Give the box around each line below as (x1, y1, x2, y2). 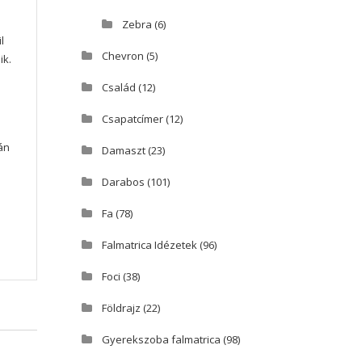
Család (102, 80, 136, 95)
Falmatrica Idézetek (102, 238, 197, 253)
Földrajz (102, 301, 141, 316)
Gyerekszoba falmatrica (102, 332, 221, 347)
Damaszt (102, 143, 145, 158)
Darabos (102, 175, 145, 190)
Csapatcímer (102, 112, 163, 127)
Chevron (102, 48, 144, 64)
